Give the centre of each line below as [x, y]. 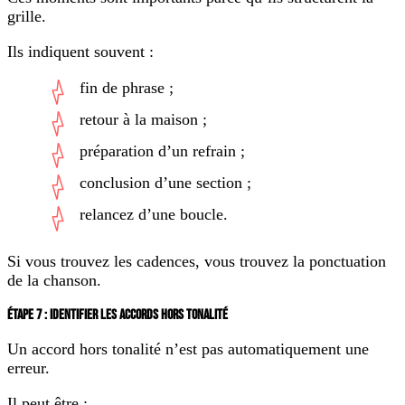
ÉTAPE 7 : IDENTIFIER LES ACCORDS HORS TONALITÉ [118, 316]
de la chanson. [54, 281]
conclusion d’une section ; [165, 183]
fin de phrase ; [127, 88]
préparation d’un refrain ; [162, 151]
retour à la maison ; [143, 120]
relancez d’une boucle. [154, 215]
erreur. [28, 368]
